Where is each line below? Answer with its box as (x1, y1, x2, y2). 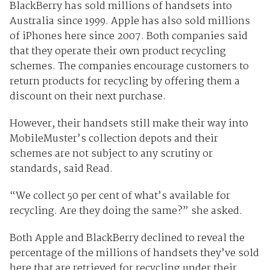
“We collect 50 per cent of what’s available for (9, 187, 230, 204)
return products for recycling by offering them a (9, 73, 240, 90)
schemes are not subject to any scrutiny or (9, 145, 213, 162)
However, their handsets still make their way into (9, 115, 248, 132)
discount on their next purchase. (9, 88, 166, 105)
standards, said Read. (9, 160, 113, 177)
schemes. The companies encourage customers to (9, 58, 249, 75)
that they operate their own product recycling (9, 43, 226, 60)
